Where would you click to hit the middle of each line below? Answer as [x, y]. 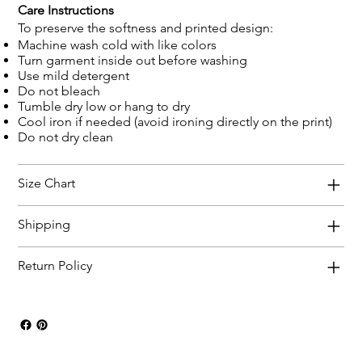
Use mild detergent [74, 75]
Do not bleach [59, 90]
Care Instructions [66, 10]
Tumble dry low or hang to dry [104, 106]
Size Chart [47, 183]
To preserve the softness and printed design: [146, 27]
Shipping [44, 224]
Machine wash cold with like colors [118, 44]
